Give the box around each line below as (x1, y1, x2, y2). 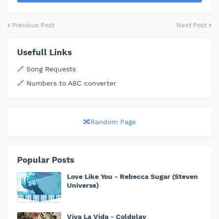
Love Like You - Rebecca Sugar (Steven (67, 173, 198, 180)
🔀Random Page (83, 118, 136, 126)
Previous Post (12, 22, 54, 29)
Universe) (67, 181, 99, 189)
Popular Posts (17, 155, 74, 165)
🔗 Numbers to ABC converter (17, 79, 116, 87)
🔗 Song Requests (17, 65, 76, 73)
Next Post (176, 22, 207, 29)
